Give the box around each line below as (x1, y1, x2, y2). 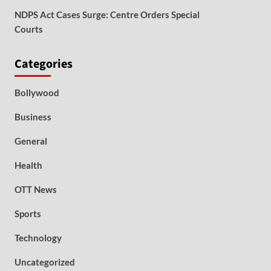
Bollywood (14, 87, 59, 98)
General (14, 135, 47, 146)
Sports (14, 208, 41, 219)
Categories (14, 56, 73, 73)
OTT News (14, 184, 57, 195)
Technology (14, 232, 62, 243)
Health (14, 160, 42, 171)
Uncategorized (14, 256, 75, 267)
